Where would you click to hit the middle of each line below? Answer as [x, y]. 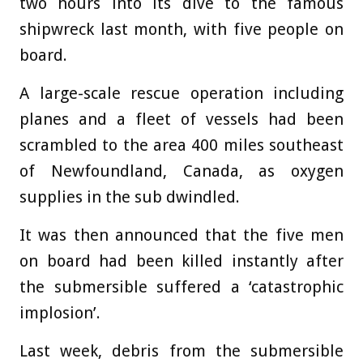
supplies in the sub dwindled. [130, 197]
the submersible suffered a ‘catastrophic [181, 287]
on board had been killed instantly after [181, 261]
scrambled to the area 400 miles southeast [181, 145]
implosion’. [60, 313]
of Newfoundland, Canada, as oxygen [181, 171]
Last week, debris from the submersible [181, 351]
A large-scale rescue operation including [181, 94]
